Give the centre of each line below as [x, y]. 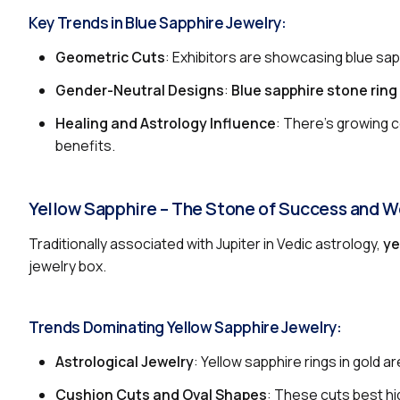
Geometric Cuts [110, 57]
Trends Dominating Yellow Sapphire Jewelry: [185, 327]
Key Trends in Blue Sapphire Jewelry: [158, 22]
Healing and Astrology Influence [166, 123]
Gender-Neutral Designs [140, 90]
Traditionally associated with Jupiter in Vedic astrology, [206, 243]
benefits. [85, 145]
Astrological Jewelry [125, 361]
